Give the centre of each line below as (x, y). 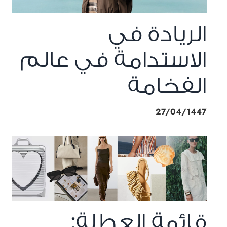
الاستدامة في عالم (113, 60)
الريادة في (158, 34)
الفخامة (167, 85)
